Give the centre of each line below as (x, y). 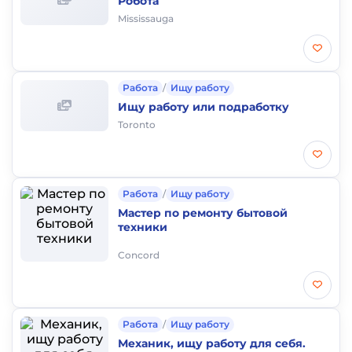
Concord (139, 255)
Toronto (137, 125)
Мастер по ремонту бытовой (203, 213)
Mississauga (146, 18)
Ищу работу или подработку (203, 107)
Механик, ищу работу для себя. (212, 343)
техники (143, 227)
